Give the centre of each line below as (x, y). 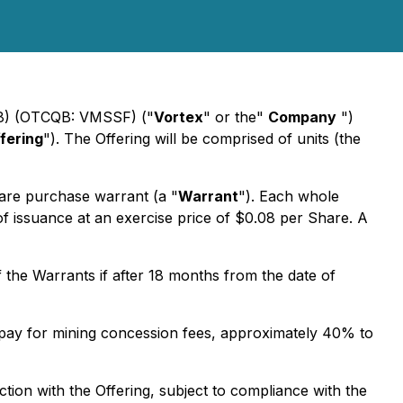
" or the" (236, 117)
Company (302, 117)
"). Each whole (289, 196)
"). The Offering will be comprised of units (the (202, 139)
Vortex (179, 117)
